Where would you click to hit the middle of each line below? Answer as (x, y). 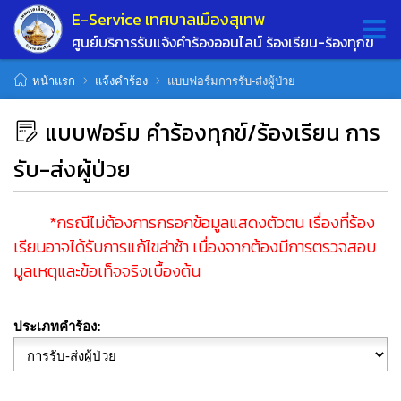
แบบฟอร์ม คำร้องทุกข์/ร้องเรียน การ (213, 132)
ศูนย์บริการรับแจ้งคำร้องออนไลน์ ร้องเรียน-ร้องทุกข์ (223, 42)
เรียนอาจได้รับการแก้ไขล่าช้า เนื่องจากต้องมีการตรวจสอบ (195, 246)
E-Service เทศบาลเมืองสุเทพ (168, 19)
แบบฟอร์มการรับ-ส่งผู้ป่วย (231, 81)
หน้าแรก (54, 81)
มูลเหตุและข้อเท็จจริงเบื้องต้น (107, 270)
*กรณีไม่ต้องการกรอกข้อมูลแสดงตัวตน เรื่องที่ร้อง (194, 222)
